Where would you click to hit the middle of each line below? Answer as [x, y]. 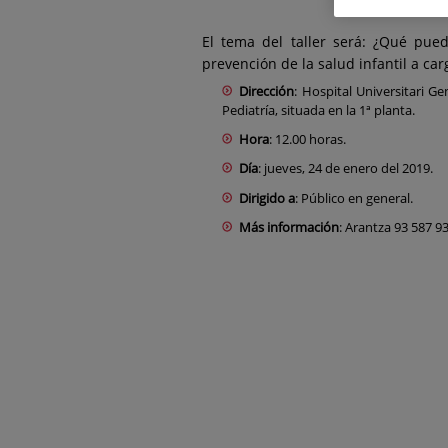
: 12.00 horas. [308, 138]
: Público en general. [354, 197]
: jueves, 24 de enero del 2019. [346, 168]
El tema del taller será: [288, 41]
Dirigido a [267, 197]
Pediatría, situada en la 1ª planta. [319, 109]
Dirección [267, 90]
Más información [289, 227]
